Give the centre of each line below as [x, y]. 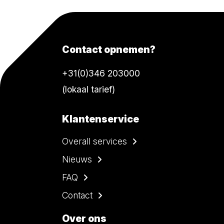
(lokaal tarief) [88, 89]
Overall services [94, 141]
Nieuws [77, 159]
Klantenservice [100, 119]
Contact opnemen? [109, 50]
